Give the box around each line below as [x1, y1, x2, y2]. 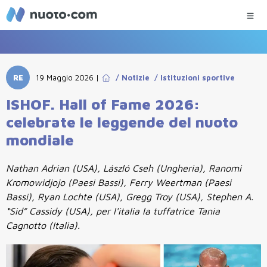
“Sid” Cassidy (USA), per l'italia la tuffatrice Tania [6, 206, 220, 216]
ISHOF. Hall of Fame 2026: [6, 95, 200, 113]
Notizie [122, 73, 150, 82]
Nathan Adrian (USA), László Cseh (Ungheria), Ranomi [6, 163, 241, 173]
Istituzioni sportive [160, 73, 235, 82]
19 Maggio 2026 [36, 73, 94, 82]
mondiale [6, 131, 74, 148]
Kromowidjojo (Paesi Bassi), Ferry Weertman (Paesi [6, 177, 231, 188]
